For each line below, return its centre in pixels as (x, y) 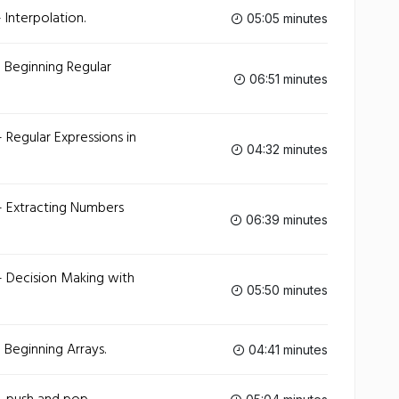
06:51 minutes (287, 78)
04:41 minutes (286, 350)
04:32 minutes (285, 149)
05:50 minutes (285, 289)
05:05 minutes (285, 18)
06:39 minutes (285, 219)
